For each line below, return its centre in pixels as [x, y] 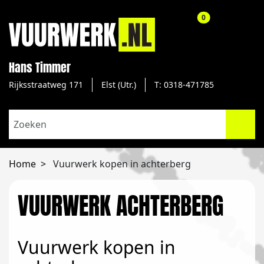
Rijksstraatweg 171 [46, 85]
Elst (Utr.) [119, 85]
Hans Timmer [40, 67]
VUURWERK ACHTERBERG [121, 206]
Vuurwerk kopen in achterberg [122, 164]
